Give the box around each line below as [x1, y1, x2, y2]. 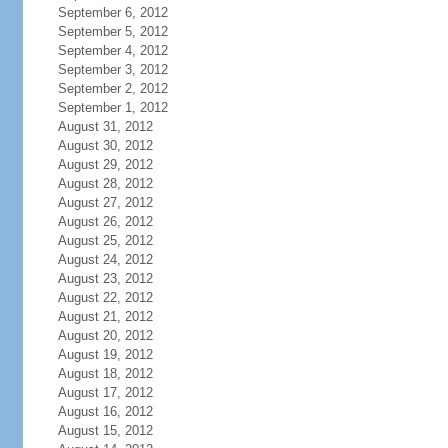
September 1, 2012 [57, 100, 168, 115]
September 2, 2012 [57, 81, 168, 96]
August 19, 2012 [57, 347, 153, 362]
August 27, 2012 [57, 195, 153, 210]
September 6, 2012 [57, 5, 168, 20]
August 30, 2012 [57, 138, 153, 153]
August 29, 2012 [57, 157, 153, 172]
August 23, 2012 [57, 271, 153, 286]
